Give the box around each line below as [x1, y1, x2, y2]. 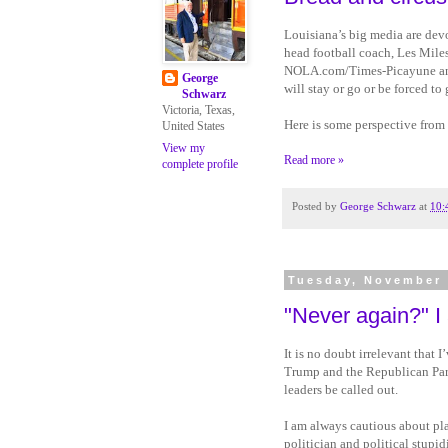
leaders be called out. [284, 381, 398, 397]
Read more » [284, 152, 344, 167]
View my [162, 141, 205, 155]
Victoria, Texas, [162, 103, 235, 117]
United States [162, 119, 225, 133]
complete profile [162, 157, 238, 171]
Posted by [292, 200, 340, 213]
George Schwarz [340, 200, 416, 213]
